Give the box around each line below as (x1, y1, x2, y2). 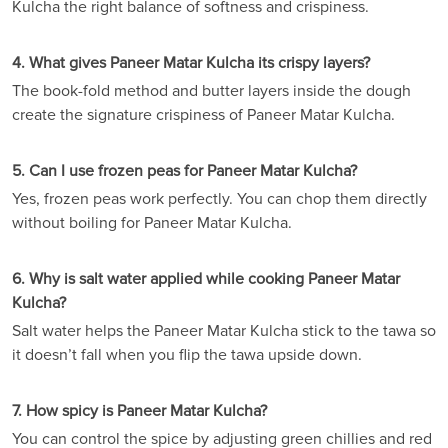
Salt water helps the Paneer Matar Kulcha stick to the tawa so (12, 321, 436, 342)
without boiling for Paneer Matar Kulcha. (12, 213, 292, 234)
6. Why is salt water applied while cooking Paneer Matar (12, 269, 400, 290)
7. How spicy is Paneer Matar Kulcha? (12, 401, 267, 422)
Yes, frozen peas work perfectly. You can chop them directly (12, 189, 427, 210)
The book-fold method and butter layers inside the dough (12, 81, 411, 102)
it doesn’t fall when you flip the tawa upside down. (12, 345, 362, 366)
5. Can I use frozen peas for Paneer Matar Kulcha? (12, 161, 357, 182)
